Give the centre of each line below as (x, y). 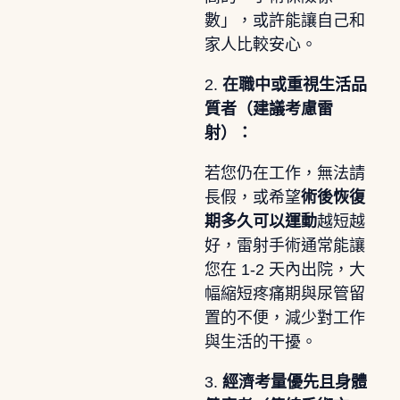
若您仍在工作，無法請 (284, 173)
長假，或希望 (252, 197)
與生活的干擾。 (260, 342)
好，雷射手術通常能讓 (284, 245)
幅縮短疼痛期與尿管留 (284, 293)
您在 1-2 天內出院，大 (284, 269)
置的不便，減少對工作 (284, 317)
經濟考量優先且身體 (294, 382)
